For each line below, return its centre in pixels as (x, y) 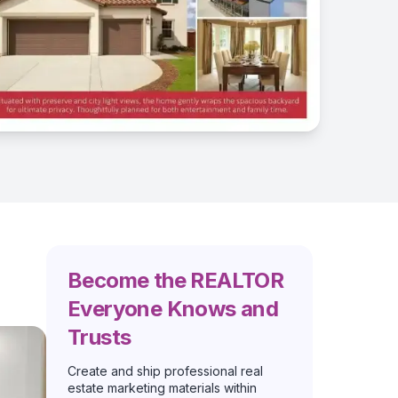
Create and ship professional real (165, 370)
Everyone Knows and (173, 308)
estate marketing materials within (162, 387)
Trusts (99, 337)
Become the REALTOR (176, 280)
